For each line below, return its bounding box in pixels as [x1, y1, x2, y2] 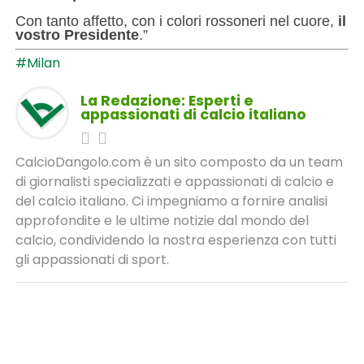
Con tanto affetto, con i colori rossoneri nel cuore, [15, 13, 338, 29]
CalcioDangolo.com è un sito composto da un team [15, 153, 343, 171]
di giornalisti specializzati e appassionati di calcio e [15, 172, 334, 191]
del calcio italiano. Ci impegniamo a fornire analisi [15, 192, 327, 210]
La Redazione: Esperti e [80, 91, 253, 110]
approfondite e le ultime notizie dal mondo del [15, 211, 309, 230]
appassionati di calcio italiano [80, 105, 306, 124]
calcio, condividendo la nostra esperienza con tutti [15, 231, 336, 249]
